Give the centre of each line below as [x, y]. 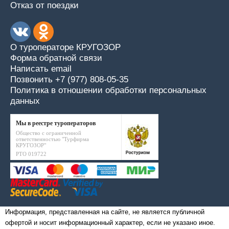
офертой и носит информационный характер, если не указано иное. [110, 222]
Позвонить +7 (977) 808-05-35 [69, 79]
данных [25, 101]
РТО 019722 [31, 154]
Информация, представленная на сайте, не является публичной [105, 212]
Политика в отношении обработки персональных [108, 90]
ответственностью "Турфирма [52, 139]
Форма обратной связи [56, 58]
